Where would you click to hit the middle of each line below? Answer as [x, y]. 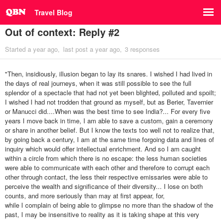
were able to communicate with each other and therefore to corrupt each [107, 167]
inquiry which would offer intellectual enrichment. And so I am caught [103, 149]
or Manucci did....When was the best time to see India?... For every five [108, 111]
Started [16, 49]
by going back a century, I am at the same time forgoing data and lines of [110, 139]
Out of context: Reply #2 [62, 32]
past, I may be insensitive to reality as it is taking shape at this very [102, 214]
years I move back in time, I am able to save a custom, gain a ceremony [109, 121]
